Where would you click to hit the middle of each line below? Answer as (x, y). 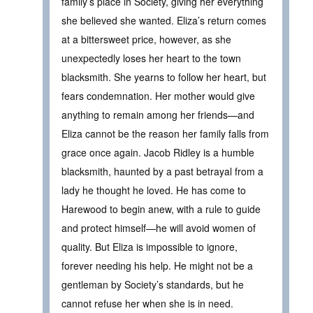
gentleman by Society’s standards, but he (153, 285)
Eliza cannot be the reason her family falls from (165, 134)
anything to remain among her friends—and (158, 115)
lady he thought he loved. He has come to (154, 190)
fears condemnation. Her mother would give (158, 96)
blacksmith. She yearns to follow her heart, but (164, 77)
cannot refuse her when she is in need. (147, 304)
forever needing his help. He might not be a (157, 266)
